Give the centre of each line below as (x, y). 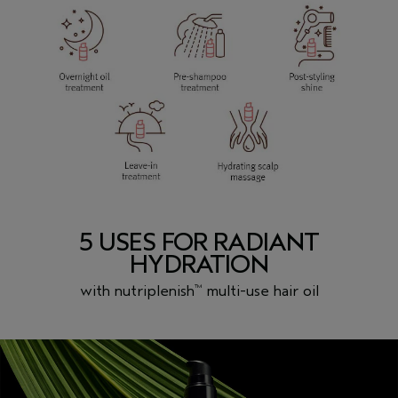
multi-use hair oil (260, 291)
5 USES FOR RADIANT (199, 242)
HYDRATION (199, 264)
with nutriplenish (137, 291)
